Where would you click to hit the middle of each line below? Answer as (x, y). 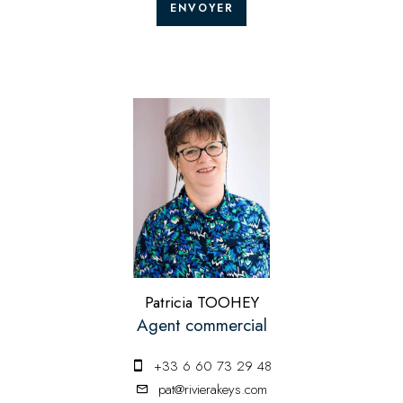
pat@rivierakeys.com (213, 390)
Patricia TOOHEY (201, 303)
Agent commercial (201, 326)
